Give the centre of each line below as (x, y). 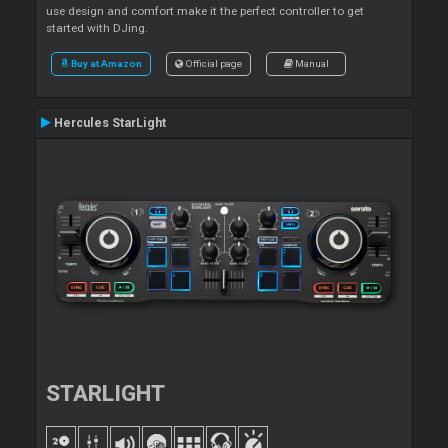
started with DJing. (97, 28)
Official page (212, 64)
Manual (310, 64)
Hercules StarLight (108, 123)
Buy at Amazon (106, 64)
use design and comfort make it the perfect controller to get (205, 11)
